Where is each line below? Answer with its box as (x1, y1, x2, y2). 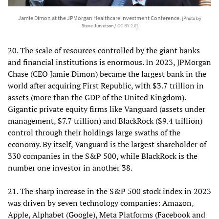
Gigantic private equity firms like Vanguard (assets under (8, 103, 205, 114)
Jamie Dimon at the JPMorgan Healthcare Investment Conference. (18, 14, 182, 22)
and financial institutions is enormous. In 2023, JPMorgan (8, 56, 211, 67)
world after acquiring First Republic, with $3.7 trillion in (8, 80, 204, 91)
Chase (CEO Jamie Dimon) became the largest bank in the (8, 68, 206, 79)
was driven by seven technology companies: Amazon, (8, 197, 194, 208)
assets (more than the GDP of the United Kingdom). (8, 91, 186, 103)
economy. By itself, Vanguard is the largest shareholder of (8, 138, 206, 150)
